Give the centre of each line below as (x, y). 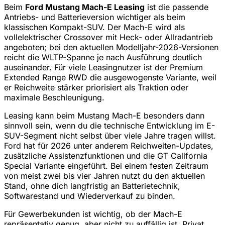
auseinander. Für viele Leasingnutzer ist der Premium (103, 67)
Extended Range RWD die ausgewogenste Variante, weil (110, 77)
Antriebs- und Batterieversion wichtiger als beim (95, 17)
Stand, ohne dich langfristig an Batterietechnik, (92, 186)
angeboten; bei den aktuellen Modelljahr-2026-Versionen (111, 47)
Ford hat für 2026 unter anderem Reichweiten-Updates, (109, 145)
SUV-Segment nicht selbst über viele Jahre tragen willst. (110, 135)
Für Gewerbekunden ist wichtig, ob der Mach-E (93, 214)
